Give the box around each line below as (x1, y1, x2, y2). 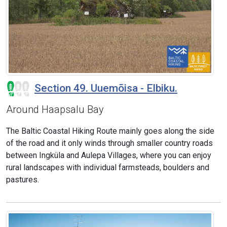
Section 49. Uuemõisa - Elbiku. (34, 82, 177, 94)
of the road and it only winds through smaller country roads (6, 138, 213, 148)
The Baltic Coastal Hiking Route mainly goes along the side (6, 126, 214, 136)
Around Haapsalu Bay (6, 103, 104, 116)
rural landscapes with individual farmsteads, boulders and (6, 163, 209, 173)
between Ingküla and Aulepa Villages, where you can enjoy (6, 150, 211, 161)
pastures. (6, 175, 39, 185)
